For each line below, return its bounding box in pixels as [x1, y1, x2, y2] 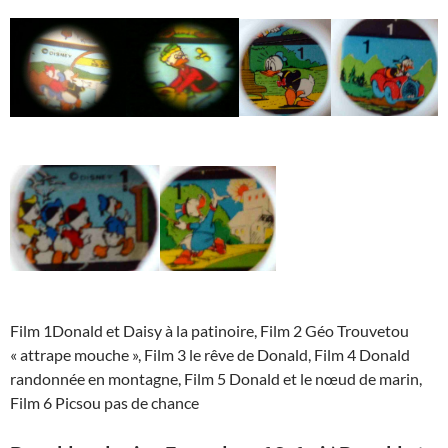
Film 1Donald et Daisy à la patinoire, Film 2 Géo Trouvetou [10, 321, 409, 341]
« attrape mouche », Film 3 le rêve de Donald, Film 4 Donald [10, 345, 410, 365]
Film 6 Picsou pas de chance [10, 393, 199, 413]
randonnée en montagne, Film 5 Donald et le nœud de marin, [10, 369, 422, 389]
